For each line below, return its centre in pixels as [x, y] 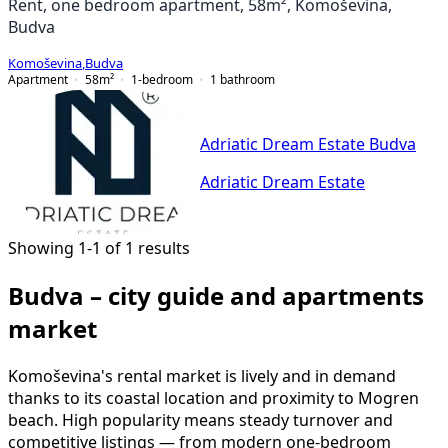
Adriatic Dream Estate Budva [308, 144]
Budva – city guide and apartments [216, 295]
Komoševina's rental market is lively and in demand [202, 375]
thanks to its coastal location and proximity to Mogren [213, 397]
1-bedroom [162, 79]
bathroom [247, 79]
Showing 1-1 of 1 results [99, 247]
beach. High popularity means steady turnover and [200, 419]
